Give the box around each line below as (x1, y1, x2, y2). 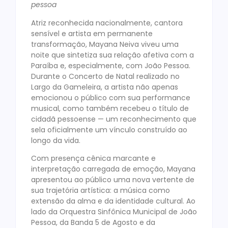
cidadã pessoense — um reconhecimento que (31, 113, 196, 124)
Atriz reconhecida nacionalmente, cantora (31, 17, 183, 28)
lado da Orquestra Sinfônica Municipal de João (31, 206, 197, 217)
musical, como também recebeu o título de (31, 103, 189, 113)
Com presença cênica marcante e (31, 153, 156, 163)
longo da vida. (31, 135, 80, 146)
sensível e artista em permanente (31, 28, 153, 39)
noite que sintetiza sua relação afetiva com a (31, 49, 194, 60)
